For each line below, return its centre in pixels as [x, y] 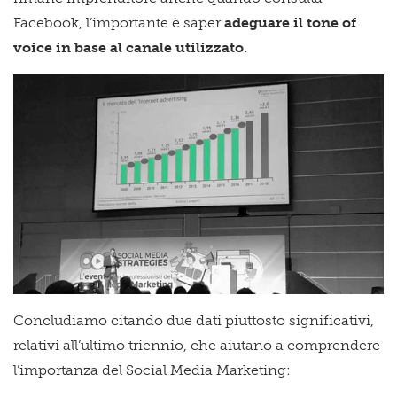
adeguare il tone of [290, 22]
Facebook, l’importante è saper [119, 22]
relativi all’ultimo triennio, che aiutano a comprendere [197, 346]
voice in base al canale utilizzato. [130, 47]
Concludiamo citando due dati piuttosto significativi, [194, 321]
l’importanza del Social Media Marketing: [152, 370]
